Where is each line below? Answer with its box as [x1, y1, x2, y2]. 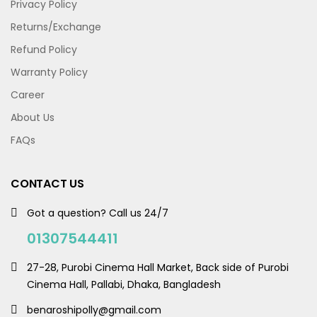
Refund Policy [11, 42, 77, 57]
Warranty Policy [11, 65, 88, 80]
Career [11, 88, 45, 103]
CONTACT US [11, 175, 84, 192]
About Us [11, 110, 54, 125]
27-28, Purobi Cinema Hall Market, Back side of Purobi [27, 260, 289, 275]
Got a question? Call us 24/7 [27, 206, 168, 221]
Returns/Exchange [11, 20, 101, 35]
